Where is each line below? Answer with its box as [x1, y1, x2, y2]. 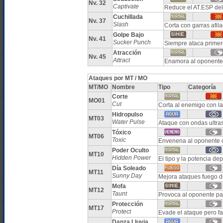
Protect [111, 208, 131, 215]
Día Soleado [111, 165, 146, 172]
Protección [111, 201, 143, 208]
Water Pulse [111, 118, 145, 125]
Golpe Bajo [112, 31, 144, 38]
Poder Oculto [111, 147, 149, 154]
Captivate [112, 3, 139, 10]
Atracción [112, 49, 141, 56]
